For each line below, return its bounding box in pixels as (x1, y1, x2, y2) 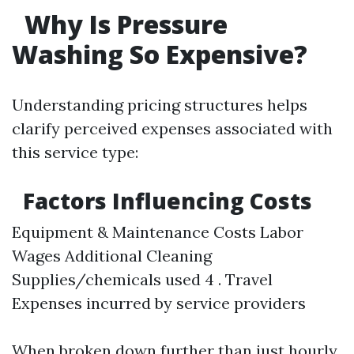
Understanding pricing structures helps (12, 95, 307, 115)
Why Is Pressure (18, 7, 228, 41)
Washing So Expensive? (12, 37, 307, 71)
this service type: (12, 142, 138, 162)
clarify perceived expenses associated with (12, 119, 333, 138)
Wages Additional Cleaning (12, 246, 212, 265)
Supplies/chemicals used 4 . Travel (12, 269, 273, 289)
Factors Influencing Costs (17, 186, 312, 216)
